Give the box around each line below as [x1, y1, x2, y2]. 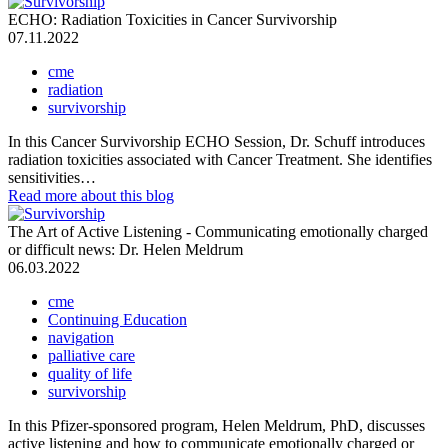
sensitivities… [8, 168, 96, 186]
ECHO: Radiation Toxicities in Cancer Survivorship [8, 10, 337, 28]
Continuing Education [48, 310, 187, 328]
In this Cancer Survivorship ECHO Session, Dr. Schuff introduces [8, 132, 425, 150]
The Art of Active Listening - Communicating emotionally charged [8, 222, 428, 240]
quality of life [48, 364, 132, 382]
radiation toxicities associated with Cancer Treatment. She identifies [8, 150, 432, 168]
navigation [48, 328, 114, 346]
